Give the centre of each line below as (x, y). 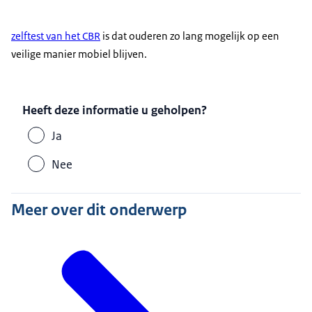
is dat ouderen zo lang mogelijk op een (190, 36)
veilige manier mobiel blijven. (79, 54)
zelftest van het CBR (56, 36)
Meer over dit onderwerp (99, 210)
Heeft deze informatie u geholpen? (115, 110)
